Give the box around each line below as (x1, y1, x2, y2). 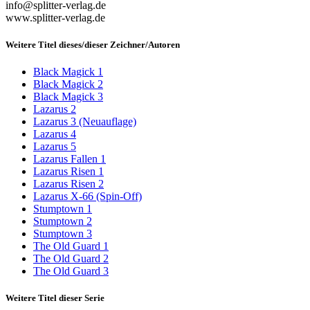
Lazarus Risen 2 (33, 178, 104, 190)
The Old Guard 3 (33, 265, 109, 277)
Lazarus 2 (33, 103, 76, 116)
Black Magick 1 (33, 66, 103, 78)
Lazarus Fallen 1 (33, 153, 106, 165)
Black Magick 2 (33, 78, 103, 91)
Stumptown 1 (33, 203, 92, 215)
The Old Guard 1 (33, 240, 109, 253)
